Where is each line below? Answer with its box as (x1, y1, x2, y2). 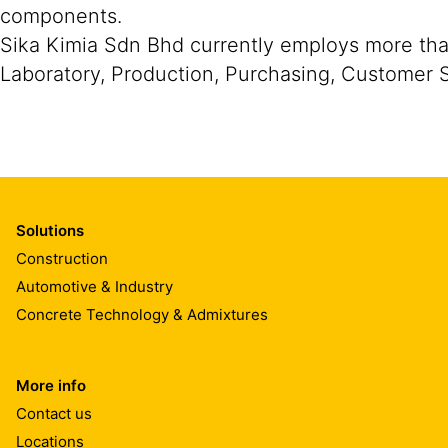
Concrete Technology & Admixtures (16, 304, 268, 324)
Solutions (16, 221, 84, 240)
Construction (16, 248, 108, 268)
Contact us (16, 403, 92, 423)
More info (16, 376, 86, 395)
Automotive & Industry (16, 276, 173, 296)
